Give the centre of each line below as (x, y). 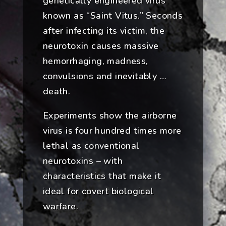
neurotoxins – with (82, 161)
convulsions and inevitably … (104, 76)
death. (56, 92)
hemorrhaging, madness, (95, 61)
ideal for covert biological (98, 191)
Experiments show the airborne (110, 116)
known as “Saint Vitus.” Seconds (113, 16)
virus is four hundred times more (112, 131)
